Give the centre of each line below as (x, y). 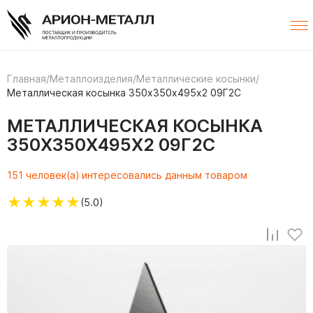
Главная (27, 79)
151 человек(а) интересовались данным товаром (127, 175)
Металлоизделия (91, 79)
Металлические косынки (196, 79)
